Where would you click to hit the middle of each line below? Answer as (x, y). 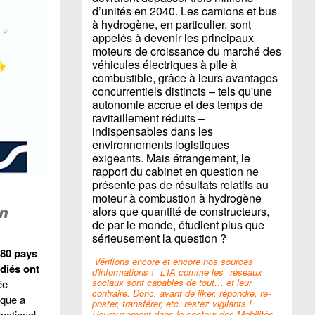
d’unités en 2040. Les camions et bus (185, 11)
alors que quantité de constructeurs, (181, 211)
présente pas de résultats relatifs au (180, 185)
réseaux (245, 272)
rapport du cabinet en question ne (175, 171)
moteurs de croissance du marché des (187, 51)
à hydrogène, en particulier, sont (172, 24)
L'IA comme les (192, 272)
